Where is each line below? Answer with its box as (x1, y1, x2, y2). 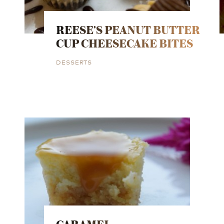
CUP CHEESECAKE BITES (56, 34, 193, 52)
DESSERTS (56, 57, 92, 66)
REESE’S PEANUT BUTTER (56, 20, 200, 38)
